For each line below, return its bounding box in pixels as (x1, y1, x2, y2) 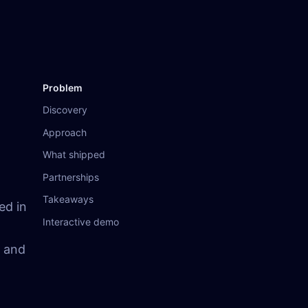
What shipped (43, 148, 105, 160)
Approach (43, 126, 87, 138)
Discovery (43, 104, 87, 115)
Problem (43, 81, 82, 93)
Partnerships (43, 170, 99, 183)
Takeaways (43, 193, 93, 205)
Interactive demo (43, 215, 119, 228)
